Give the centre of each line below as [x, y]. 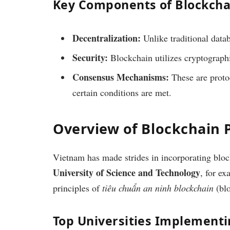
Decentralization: [107, 38]
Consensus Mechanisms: [121, 77]
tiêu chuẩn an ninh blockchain [158, 188]
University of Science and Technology [127, 173]
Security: [90, 57]
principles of [78, 188]
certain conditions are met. [122, 92]
